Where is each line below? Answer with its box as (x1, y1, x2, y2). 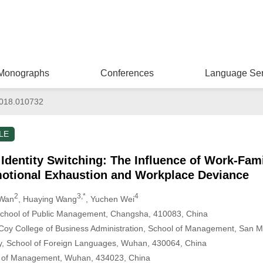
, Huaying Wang (18, 194, 77, 204)
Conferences (100, 68, 154, 78)
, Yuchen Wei (85, 194, 134, 204)
